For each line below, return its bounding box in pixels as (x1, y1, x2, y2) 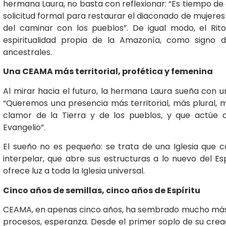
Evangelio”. (3, 121, 45, 133)
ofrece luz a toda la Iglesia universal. (3, 165, 145, 177)
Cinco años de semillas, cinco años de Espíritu (3, 184, 200, 196)
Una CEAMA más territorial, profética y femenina (3, 66, 213, 78)
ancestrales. (3, 46, 52, 58)
